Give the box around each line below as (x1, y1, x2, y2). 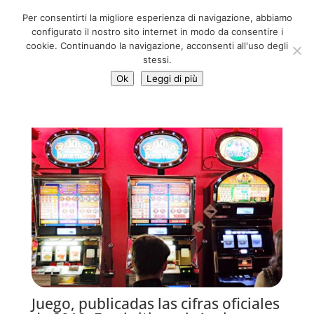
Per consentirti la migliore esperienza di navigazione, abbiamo (22, 12, 292, 23)
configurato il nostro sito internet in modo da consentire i (31, 26, 283, 37)
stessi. (142, 54, 172, 65)
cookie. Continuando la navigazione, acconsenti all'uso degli (26, 40, 288, 51)
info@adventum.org (186, 14, 270, 26)
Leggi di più (146, 73, 198, 84)
